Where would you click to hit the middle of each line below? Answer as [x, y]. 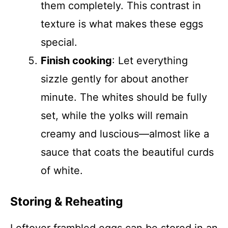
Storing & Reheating [67, 202]
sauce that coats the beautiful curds [127, 152]
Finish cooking [76, 61]
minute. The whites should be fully [124, 97]
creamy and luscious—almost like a [125, 134]
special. [59, 42]
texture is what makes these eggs [122, 24]
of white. [62, 170]
